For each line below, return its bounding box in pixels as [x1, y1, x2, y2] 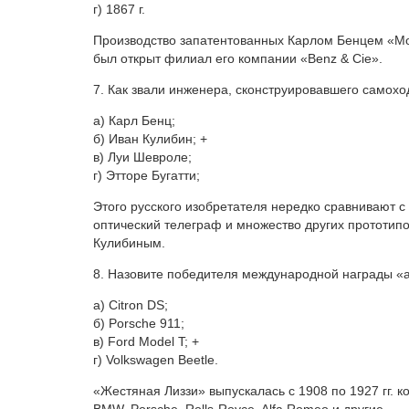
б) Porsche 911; [93, 316, 184, 331]
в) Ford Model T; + [93, 334, 199, 350]
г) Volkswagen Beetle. [93, 352, 218, 368]
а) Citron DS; [93, 298, 168, 313]
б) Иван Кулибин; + [93, 131, 207, 147]
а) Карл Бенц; [93, 113, 175, 129]
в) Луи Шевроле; [93, 150, 192, 165]
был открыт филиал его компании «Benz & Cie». [93, 51, 383, 67]
